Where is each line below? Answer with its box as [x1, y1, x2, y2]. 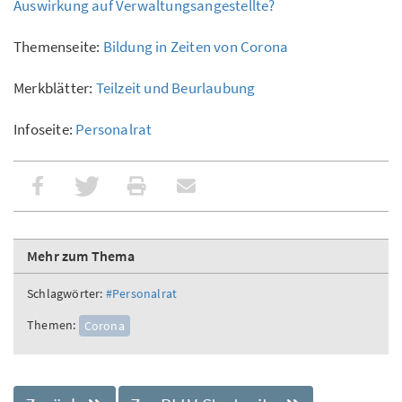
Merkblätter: [13, 78, 96, 99]
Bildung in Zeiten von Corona [102, 37, 289, 57]
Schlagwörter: [27, 285, 103, 302]
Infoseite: [13, 119, 76, 140]
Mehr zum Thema [27, 247, 135, 266]
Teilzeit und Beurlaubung [95, 78, 256, 99]
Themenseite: [13, 37, 103, 57]
